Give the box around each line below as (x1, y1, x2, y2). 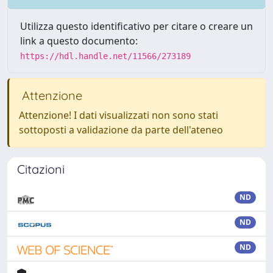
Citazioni (17, 161, 65, 177)
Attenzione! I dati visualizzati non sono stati (19, 108, 218, 122)
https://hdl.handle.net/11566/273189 (20, 51, 191, 61)
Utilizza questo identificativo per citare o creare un (20, 19, 253, 33)
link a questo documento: (20, 34, 138, 48)
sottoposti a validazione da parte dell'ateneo (19, 122, 223, 136)
